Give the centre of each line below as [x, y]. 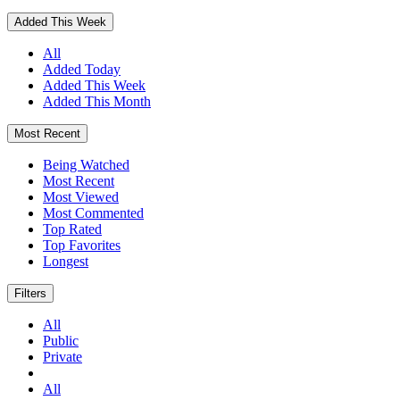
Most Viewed [81, 196]
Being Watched [86, 164]
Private [62, 356]
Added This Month [97, 101]
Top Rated [72, 229]
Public [61, 340]
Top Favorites [82, 245]
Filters [30, 293]
